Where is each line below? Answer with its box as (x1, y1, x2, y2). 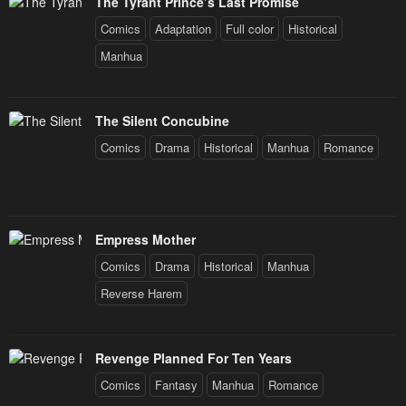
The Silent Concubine (95, 111, 229, 130)
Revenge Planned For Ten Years (95, 349, 292, 368)
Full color (226, 20, 274, 38)
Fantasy (155, 376, 198, 394)
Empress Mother (95, 230, 196, 249)
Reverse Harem (101, 285, 182, 303)
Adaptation (155, 20, 211, 38)
